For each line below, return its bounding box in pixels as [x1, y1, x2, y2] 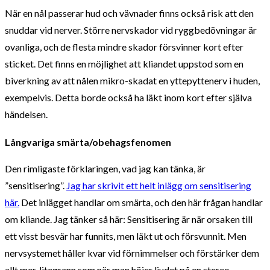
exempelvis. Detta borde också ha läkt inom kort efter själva [5, 92, 252, 104]
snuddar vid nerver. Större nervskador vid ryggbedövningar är [5, 24, 257, 36]
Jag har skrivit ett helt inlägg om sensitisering [66, 179, 251, 191]
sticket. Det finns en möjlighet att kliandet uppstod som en [5, 58, 243, 70]
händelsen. [5, 108, 48, 121]
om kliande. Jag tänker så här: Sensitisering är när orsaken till [5, 213, 253, 225]
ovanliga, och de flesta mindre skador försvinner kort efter [5, 41, 243, 53]
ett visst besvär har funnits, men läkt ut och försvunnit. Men [5, 230, 246, 242]
